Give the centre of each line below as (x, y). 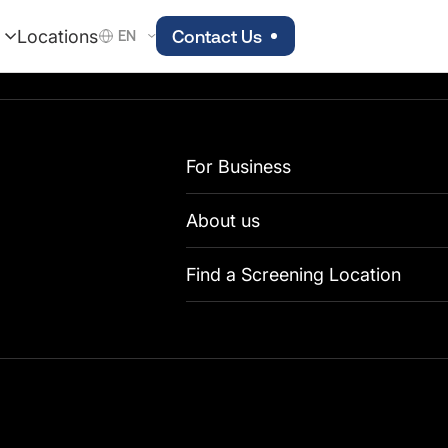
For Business (239, 166)
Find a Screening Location (294, 274)
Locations (58, 36)
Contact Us (217, 36)
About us (223, 220)
